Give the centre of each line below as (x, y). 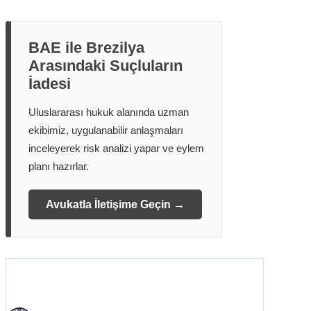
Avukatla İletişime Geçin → (115, 205)
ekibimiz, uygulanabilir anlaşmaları (106, 131)
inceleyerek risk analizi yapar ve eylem (116, 149)
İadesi (50, 84)
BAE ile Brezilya (86, 48)
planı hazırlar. (59, 167)
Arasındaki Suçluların (106, 66)
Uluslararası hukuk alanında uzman (109, 112)
